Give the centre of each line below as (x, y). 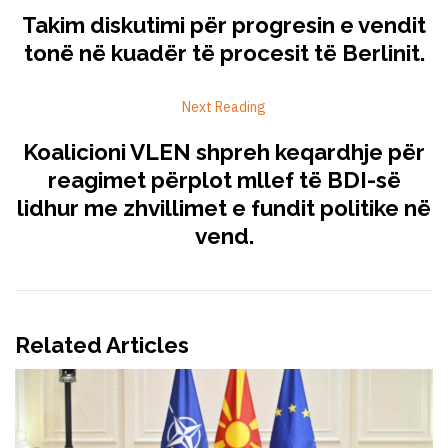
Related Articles (102, 345)
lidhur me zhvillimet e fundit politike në (224, 208)
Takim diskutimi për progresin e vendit (224, 25)
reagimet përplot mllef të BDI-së (224, 180)
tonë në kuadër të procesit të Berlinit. (224, 53)
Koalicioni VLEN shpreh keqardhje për (224, 152)
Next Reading (224, 107)
